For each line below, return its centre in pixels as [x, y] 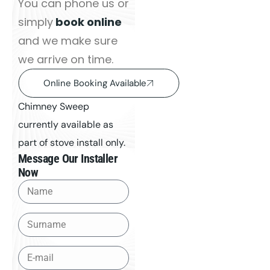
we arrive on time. [66, 59]
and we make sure [68, 41]
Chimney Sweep [54, 106]
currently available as [66, 124]
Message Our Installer [68, 159]
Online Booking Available [95, 83]
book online [87, 22]
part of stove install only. [72, 143]
